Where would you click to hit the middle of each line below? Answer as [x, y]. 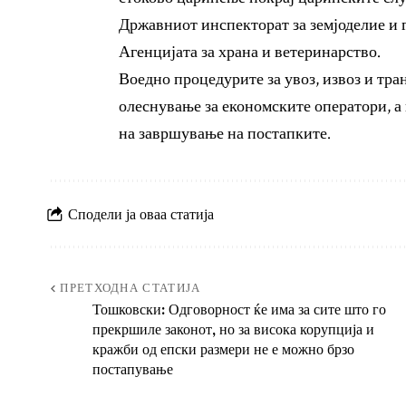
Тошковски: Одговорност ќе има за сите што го [239, 309]
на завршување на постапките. [225, 134]
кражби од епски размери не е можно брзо [223, 349]
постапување [133, 369]
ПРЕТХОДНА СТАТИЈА [130, 289]
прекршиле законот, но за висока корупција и [233, 329]
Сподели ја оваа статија [141, 213]
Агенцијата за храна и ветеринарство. [250, 53]
